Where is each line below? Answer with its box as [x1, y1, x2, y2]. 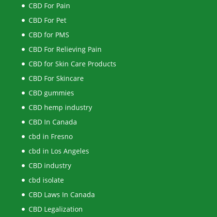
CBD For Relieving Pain [28, 44, 102, 54]
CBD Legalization [28, 204, 83, 214]
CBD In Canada [28, 117, 77, 126]
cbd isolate [28, 175, 64, 185]
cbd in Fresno [28, 131, 73, 141]
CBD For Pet [28, 15, 66, 25]
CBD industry [28, 160, 71, 170]
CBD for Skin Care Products [28, 59, 116, 68]
